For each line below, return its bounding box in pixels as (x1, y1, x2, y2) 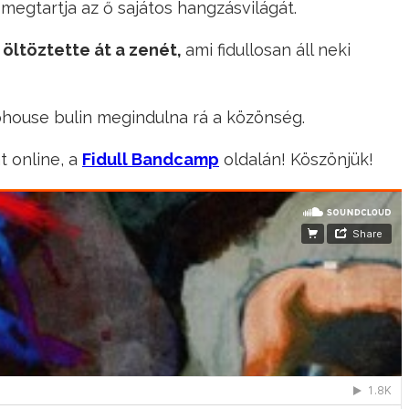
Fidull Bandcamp (82, 150, 219, 170)
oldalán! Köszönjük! (219, 150, 378, 170)
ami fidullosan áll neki (185, 40, 351, 60)
